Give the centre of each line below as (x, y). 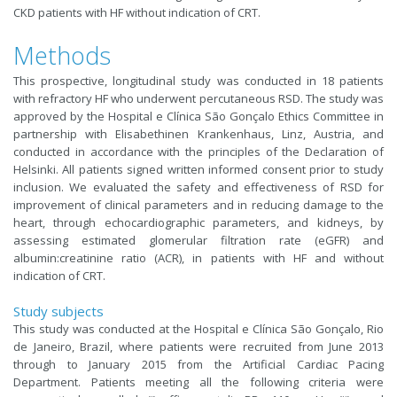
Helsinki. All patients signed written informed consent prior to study (198, 169)
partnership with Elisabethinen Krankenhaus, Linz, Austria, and (198, 133)
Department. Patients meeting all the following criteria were (198, 381)
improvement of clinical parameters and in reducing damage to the (198, 204)
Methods (62, 55)
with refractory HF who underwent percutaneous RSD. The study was (198, 98)
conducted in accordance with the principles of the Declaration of (198, 151)
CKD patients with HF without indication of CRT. (137, 12)
